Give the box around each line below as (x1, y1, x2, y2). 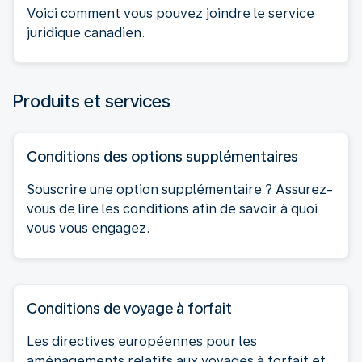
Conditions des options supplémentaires (27, 147, 298, 165)
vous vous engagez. (27, 220, 149, 236)
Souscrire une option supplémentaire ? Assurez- (27, 181, 333, 197)
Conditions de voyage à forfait (27, 299, 232, 317)
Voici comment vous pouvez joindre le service (27, 5, 314, 21)
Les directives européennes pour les (27, 333, 257, 349)
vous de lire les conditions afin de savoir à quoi (27, 200, 318, 217)
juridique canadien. (27, 24, 145, 40)
